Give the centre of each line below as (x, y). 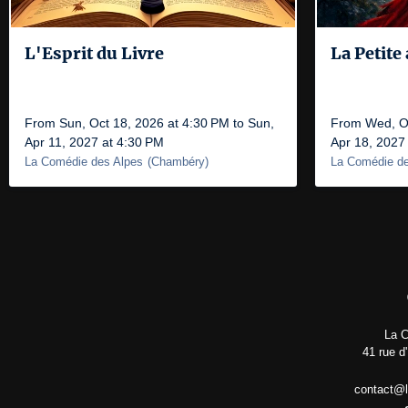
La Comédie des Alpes (84, 162)
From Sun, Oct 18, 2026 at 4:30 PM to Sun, (149, 123)
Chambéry (178, 162)
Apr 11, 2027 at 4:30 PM (94, 142)
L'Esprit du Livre (94, 53)
